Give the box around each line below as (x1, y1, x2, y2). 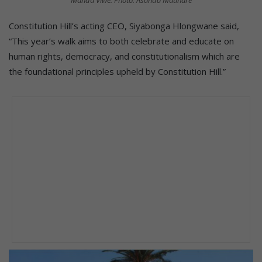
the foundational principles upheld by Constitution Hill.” (9, 65, 226, 78)
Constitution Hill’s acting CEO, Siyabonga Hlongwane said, (9, 20, 239, 32)
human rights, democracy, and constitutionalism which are (9, 50, 240, 63)
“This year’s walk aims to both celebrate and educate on (9, 35, 234, 47)
